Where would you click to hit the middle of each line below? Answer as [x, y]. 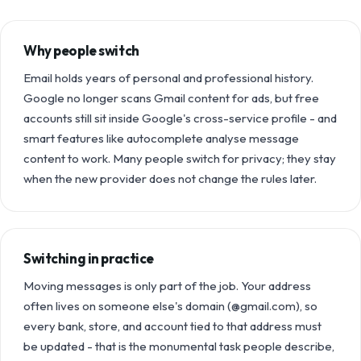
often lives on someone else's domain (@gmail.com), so [170, 306]
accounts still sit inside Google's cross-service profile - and [180, 118]
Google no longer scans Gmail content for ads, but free [171, 98]
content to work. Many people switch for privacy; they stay [180, 158]
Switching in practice [89, 258]
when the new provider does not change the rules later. [170, 178]
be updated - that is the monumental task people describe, [179, 346]
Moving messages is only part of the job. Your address [167, 286]
